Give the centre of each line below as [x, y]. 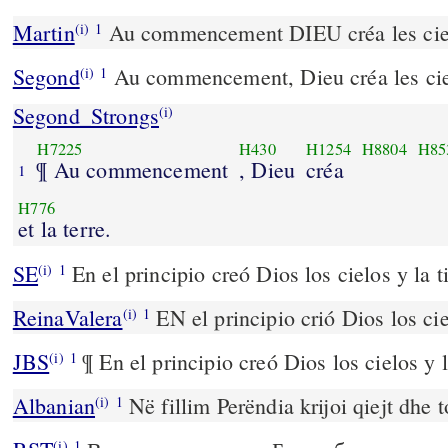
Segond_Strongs [85, 116]
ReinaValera [67, 318]
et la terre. [65, 228]
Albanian [54, 406]
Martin [43, 33]
